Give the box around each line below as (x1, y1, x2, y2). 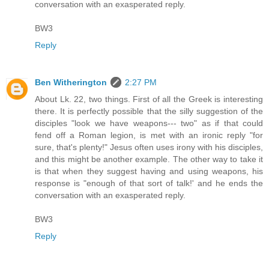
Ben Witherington (35, 77, 107, 88)
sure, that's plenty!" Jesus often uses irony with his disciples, (35, 142, 263, 153)
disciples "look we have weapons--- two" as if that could (35, 118, 263, 128)
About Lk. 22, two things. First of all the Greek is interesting (35, 94, 263, 104)
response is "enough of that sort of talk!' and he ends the (35, 178, 263, 189)
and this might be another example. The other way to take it (35, 154, 263, 165)
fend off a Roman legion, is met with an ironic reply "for (35, 130, 263, 141)
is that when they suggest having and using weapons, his (35, 166, 263, 177)
